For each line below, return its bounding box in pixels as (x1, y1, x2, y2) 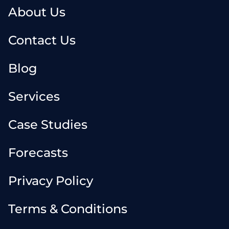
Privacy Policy (8, 173, 93, 188)
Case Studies (8, 117, 87, 132)
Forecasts (8, 145, 68, 160)
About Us (8, 5, 65, 19)
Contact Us (8, 33, 76, 48)
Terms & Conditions (8, 201, 127, 216)
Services (8, 89, 60, 104)
